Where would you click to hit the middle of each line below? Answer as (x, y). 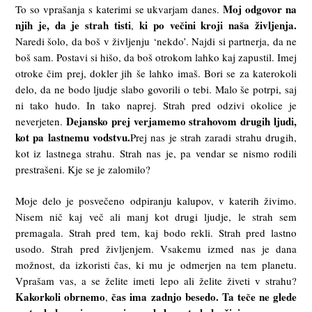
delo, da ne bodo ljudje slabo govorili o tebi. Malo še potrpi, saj (156, 89)
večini (182, 25)
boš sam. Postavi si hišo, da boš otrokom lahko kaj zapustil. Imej (156, 57)
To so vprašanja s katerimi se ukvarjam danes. (119, 9)
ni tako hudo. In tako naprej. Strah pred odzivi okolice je (156, 105)
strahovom (213, 121)
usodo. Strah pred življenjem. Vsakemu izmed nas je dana (156, 249)
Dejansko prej (98, 121)
